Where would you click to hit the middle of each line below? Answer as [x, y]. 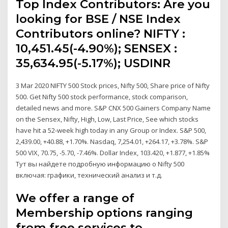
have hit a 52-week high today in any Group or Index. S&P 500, [111, 130]
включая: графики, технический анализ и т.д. [89, 175]
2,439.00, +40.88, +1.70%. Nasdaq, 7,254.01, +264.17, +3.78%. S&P [112, 141]
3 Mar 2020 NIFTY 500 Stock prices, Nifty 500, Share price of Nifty [113, 85]
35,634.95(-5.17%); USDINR [95, 63]
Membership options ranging [105, 213]
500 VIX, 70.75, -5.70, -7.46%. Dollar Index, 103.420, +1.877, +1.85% [114, 152]
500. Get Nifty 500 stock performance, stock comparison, [102, 96]
